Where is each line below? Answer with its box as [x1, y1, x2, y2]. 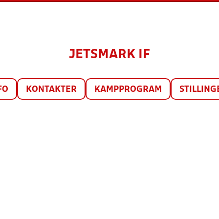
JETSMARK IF [69, 49, 150, 61]
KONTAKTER [26, 86, 77, 94]
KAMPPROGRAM [94, 86, 162, 94]
